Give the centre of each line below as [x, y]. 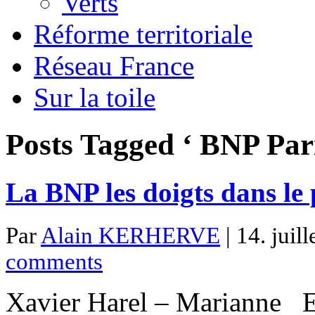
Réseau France [114, 66]
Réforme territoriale [143, 34]
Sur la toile [95, 97]
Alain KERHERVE [130, 236]
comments [54, 262]
